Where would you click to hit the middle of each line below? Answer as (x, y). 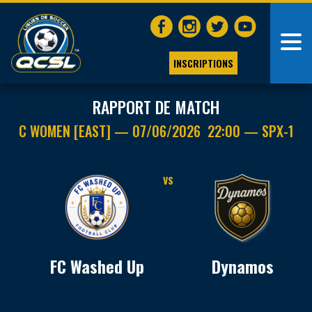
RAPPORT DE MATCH (156, 107)
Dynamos (242, 266)
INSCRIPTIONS (203, 63)
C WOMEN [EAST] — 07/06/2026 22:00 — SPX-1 (156, 131)
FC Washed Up (97, 266)
